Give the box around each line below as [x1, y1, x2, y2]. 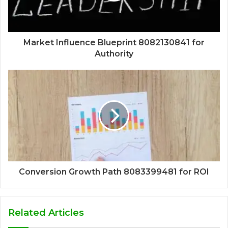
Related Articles [8, 207, 84, 218]
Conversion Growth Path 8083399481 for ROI [19, 167, 209, 177]
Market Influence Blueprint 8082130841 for [23, 38, 205, 47]
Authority [95, 49, 133, 59]
